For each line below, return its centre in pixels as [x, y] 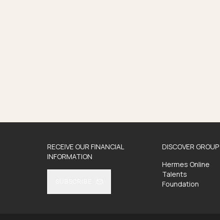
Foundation [180, 184]
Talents [174, 174]
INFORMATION [70, 156]
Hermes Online [186, 164]
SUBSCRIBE [74, 181]
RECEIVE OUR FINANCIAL [85, 147]
